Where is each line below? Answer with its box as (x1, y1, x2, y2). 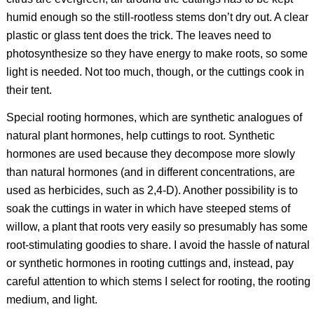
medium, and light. (6, 294, 97, 306)
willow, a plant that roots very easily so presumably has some (6, 221, 308, 233)
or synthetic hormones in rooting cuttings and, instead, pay (6, 257, 294, 270)
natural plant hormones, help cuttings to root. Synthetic (6, 130, 275, 142)
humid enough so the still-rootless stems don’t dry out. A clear (6, 11, 308, 23)
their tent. (6, 83, 52, 96)
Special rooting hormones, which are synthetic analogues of (6, 111, 302, 124)
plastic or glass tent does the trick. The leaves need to (6, 29, 271, 41)
